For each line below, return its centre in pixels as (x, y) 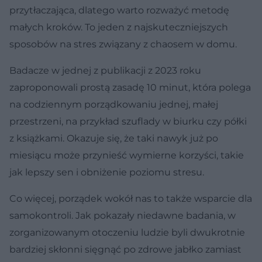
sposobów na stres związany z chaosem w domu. (123, 44)
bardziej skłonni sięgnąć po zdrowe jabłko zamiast (125, 249)
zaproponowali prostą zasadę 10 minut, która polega (130, 87)
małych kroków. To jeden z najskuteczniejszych (119, 27)
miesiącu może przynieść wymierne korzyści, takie (127, 155)
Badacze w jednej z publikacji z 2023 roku (105, 70)
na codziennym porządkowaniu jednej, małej (114, 104)
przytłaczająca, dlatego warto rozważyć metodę (119, 10)
